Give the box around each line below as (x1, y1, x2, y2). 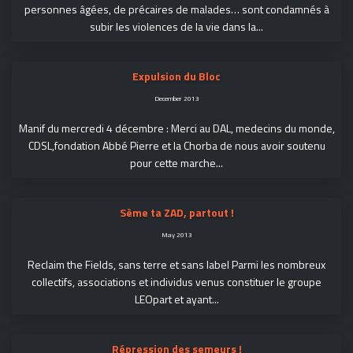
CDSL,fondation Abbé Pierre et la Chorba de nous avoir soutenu (28, 136, 325, 154)
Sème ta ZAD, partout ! (119, 203, 234, 221)
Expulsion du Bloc (132, 67, 221, 84)
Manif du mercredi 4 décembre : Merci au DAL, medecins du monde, (18, 119, 335, 136)
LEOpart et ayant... (134, 290, 219, 307)
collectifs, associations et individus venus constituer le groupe (32, 273, 321, 290)
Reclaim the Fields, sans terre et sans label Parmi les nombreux (28, 255, 325, 273)
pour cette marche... (130, 154, 223, 171)
